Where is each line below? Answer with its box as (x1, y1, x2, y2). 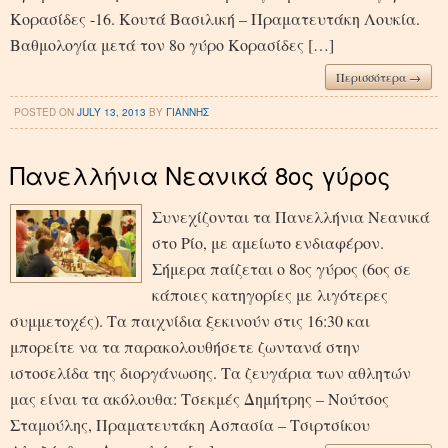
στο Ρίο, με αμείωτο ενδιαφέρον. (152, 231, 384, 253)
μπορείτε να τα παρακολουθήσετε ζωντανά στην (10, 335, 360, 357)
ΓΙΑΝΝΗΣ (166, 104, 210, 119)
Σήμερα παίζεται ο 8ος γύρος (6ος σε (152, 257, 411, 279)
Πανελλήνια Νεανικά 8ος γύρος (10, 156, 390, 192)
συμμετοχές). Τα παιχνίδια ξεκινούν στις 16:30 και (10, 309, 370, 331)
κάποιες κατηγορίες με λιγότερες (152, 283, 388, 305)
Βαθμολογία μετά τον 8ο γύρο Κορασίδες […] (10, 33, 334, 55)
